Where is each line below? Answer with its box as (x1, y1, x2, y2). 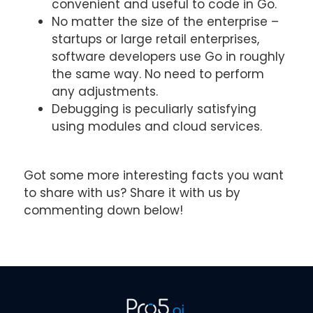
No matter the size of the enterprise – (51, 13, 279, 30)
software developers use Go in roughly (51, 48, 285, 65)
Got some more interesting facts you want (23, 166, 284, 184)
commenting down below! (23, 201, 183, 219)
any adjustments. (51, 82, 158, 100)
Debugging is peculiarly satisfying (51, 100, 256, 117)
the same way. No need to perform (51, 65, 264, 82)
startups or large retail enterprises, (51, 30, 259, 48)
